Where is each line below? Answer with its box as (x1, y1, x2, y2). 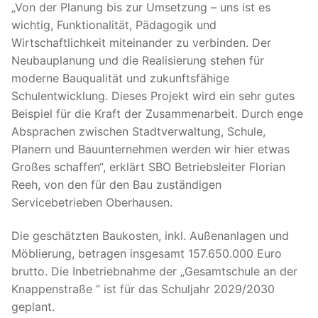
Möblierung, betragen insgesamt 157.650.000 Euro (11, 246, 282, 261)
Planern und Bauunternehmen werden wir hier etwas (11, 141, 290, 156)
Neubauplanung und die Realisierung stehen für (11, 53, 264, 67)
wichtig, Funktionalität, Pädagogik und (11, 17, 216, 32)
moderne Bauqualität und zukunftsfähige (11, 70, 229, 85)
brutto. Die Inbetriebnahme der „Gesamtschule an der (11, 264, 297, 279)
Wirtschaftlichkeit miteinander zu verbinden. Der (11, 35, 271, 50)
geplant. (11, 300, 55, 314)
